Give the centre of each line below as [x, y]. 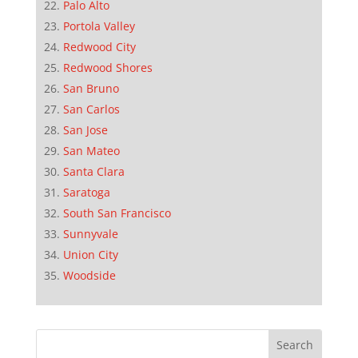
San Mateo [91, 150]
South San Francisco [117, 213]
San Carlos [91, 109]
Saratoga [86, 192]
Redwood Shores [107, 67]
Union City [90, 254]
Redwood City [99, 46]
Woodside [89, 275]
